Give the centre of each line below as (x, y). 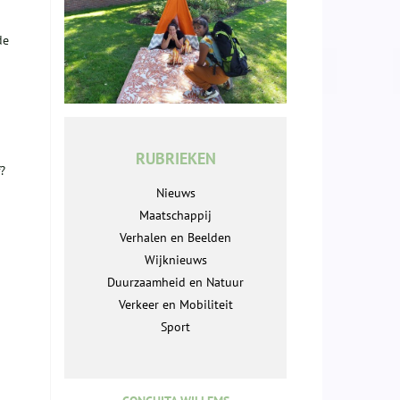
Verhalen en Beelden (175, 238)
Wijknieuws (175, 260)
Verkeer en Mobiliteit (175, 305)
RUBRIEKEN (175, 159)
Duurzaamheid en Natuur (175, 283)
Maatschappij (175, 216)
